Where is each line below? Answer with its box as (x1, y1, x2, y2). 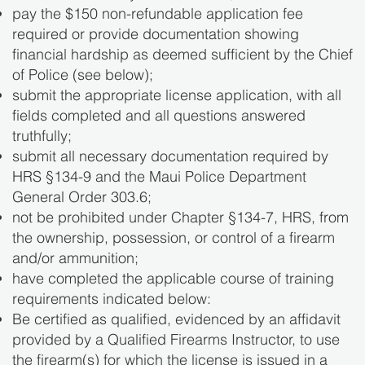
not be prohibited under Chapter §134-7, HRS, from (12, 208, 349, 227)
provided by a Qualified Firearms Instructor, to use (12, 330, 340, 350)
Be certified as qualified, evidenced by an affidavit (12, 310, 341, 329)
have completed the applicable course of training (12, 269, 334, 288)
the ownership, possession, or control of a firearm (12, 228, 335, 248)
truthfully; (12, 126, 76, 146)
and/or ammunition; (12, 248, 143, 268)
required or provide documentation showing (12, 24, 299, 44)
